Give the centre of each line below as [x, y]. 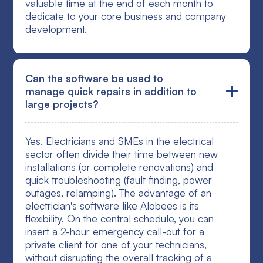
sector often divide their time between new [122, 154]
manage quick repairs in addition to [111, 91]
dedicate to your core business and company [126, 16]
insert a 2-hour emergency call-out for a [115, 232]
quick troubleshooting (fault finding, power [119, 180]
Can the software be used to [95, 78]
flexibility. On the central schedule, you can [120, 219]
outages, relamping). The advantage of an [119, 193]
